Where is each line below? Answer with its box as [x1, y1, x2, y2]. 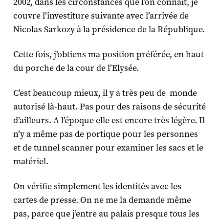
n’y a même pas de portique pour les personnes [13, 128, 198, 140]
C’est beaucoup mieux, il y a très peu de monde [13, 87, 197, 99]
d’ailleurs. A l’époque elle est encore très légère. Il [13, 114, 205, 126]
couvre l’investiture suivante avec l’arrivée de [13, 10, 189, 22]
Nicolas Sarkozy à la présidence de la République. [13, 23, 205, 35]
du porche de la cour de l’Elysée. [13, 62, 139, 74]
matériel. [13, 155, 48, 167]
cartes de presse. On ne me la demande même [13, 194, 191, 206]
